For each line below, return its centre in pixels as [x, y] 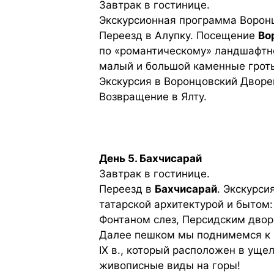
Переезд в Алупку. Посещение [179, 36]
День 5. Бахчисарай [150, 159]
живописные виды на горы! [170, 266]
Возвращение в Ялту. [153, 97]
